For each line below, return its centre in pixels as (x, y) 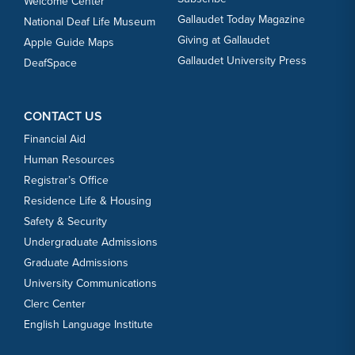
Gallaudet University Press (242, 61)
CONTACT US (63, 116)
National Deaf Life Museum (90, 22)
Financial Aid (55, 139)
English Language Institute (88, 325)
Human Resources (69, 160)
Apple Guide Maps (69, 43)
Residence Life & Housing (88, 201)
